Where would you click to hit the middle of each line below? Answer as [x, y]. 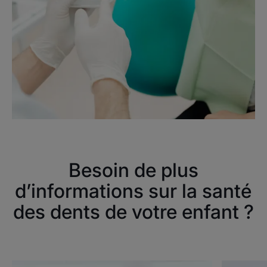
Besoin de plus [133, 170]
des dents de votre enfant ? [133, 212]
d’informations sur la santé [133, 191]
